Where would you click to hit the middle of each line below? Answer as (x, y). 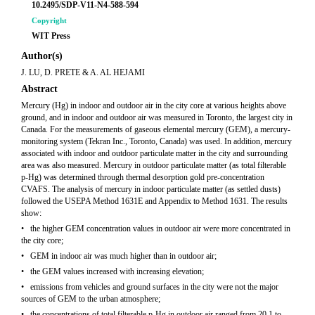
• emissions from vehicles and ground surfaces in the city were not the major (150, 287)
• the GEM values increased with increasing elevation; (112, 271)
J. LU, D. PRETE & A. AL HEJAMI (83, 72)
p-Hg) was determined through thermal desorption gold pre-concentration (143, 177)
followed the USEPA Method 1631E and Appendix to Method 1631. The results (154, 201)
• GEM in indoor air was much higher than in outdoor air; (119, 256)
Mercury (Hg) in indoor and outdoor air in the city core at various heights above (154, 105)
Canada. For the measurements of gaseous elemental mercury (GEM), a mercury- (156, 129)
